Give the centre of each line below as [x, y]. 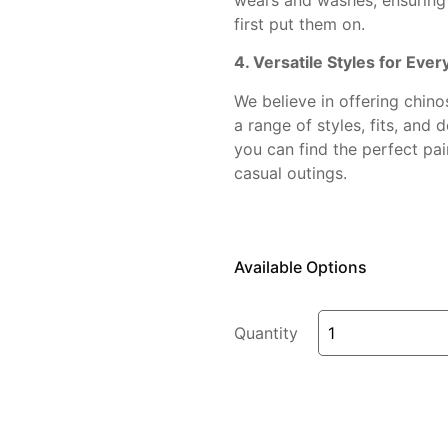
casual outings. [290, 172]
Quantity [266, 332]
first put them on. [299, 23]
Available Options [300, 266]
